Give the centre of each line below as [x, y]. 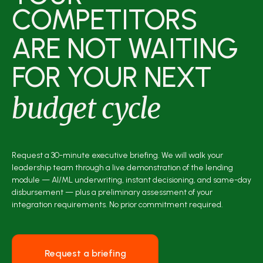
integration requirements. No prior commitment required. [117, 204]
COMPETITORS [105, 19]
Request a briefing [85, 253]
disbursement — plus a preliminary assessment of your [112, 192]
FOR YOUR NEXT [112, 77]
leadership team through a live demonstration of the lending [122, 167]
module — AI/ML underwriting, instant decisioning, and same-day [131, 180]
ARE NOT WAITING [125, 48]
